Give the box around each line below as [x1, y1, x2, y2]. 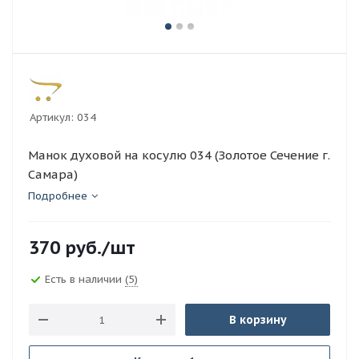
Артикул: [30, 111, 74, 124]
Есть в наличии [45, 272, 125, 286]
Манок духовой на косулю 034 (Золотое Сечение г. [28, 147, 330, 163]
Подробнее [28, 189, 87, 203]
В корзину [228, 313, 287, 327]
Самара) [28, 167, 78, 182]
